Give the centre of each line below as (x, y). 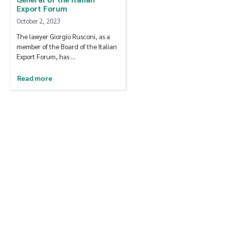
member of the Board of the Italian (67, 47)
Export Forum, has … (46, 57)
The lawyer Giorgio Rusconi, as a (63, 37)
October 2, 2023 (38, 21)
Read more (35, 78)
